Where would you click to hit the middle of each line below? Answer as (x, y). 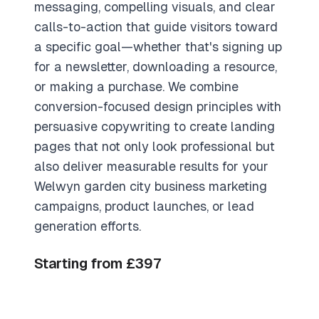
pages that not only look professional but (155, 146)
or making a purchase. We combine (136, 87)
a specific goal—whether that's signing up (158, 47)
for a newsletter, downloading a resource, (156, 67)
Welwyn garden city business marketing (151, 186)
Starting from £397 (98, 263)
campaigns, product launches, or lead (144, 206)
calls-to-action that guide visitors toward (156, 27)
